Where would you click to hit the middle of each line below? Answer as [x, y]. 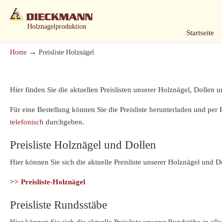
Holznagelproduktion [57, 27]
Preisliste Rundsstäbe [58, 205]
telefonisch [27, 122]
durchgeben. [64, 122]
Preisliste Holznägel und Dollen [83, 145]
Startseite [200, 33]
